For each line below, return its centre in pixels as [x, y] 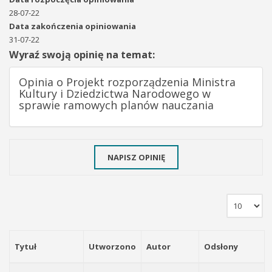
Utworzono [112, 246]
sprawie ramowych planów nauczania [116, 105]
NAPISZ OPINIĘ [136, 157]
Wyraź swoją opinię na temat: [82, 55]
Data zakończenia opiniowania [73, 26]
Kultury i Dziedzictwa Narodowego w [115, 93]
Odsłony [221, 246]
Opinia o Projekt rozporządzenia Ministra [127, 82]
